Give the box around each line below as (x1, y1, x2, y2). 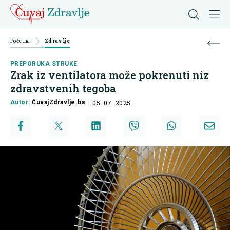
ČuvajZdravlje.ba (32, 99, 85, 106)
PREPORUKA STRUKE (10, 60, 78, 68)
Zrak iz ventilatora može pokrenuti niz (10, 68, 209, 82)
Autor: (10, 99, 32, 106)
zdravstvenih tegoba (10, 82, 116, 95)
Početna (10, 37, 30, 44)
